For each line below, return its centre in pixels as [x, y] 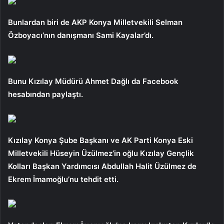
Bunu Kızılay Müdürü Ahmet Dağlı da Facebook [93, 81]
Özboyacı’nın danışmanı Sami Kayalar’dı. [81, 35]
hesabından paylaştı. [45, 94]
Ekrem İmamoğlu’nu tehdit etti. [63, 179]
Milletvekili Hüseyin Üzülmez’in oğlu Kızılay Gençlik [101, 153]
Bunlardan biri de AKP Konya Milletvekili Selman [95, 22]
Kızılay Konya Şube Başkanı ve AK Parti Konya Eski [100, 140]
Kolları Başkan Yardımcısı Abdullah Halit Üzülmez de [102, 166]
